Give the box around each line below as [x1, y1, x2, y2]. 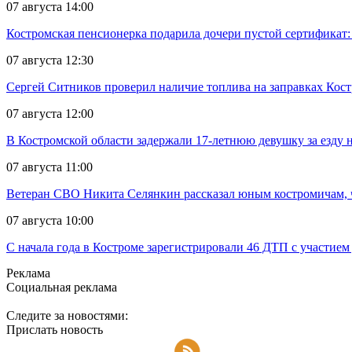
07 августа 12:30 [6, 53, 93, 68]
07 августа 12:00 [6, 107, 93, 121]
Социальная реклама [6, 280, 117, 295]
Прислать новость [6, 323, 103, 337]
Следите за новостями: [6, 309, 128, 323]
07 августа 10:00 [6, 214, 93, 228]
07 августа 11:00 [6, 160, 93, 174]
